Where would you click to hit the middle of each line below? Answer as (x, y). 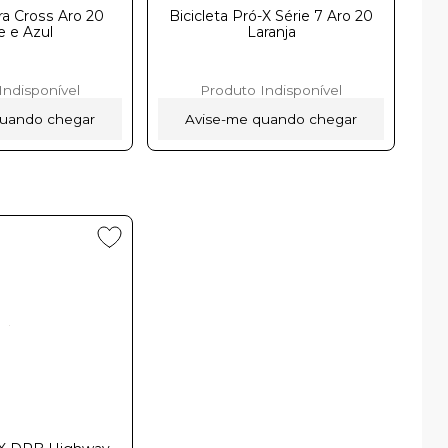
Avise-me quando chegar (271, 118)
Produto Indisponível (271, 89)
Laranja (271, 31)
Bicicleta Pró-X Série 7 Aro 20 (271, 15)
